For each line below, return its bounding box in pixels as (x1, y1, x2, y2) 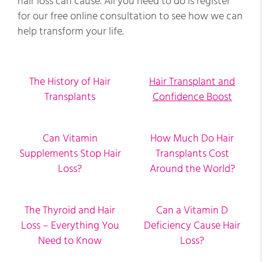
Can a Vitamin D (156, 203, 228, 218)
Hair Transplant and (149, 74, 235, 89)
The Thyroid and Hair (25, 203, 115, 218)
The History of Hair (29, 74, 111, 89)
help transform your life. (18, 24, 124, 39)
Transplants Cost (155, 146, 229, 161)
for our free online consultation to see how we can (18, 9, 243, 23)
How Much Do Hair (150, 131, 234, 146)
